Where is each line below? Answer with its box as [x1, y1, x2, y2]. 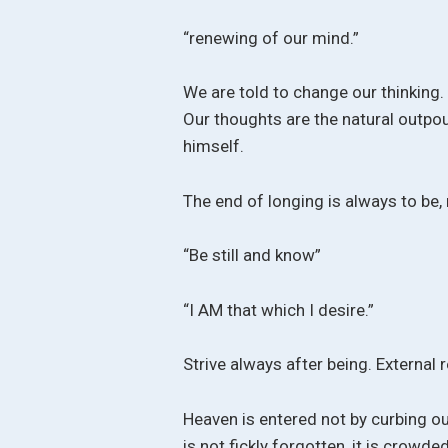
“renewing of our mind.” [183, 27, 360, 48]
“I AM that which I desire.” [183, 299, 375, 320]
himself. [183, 136, 245, 157]
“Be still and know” [183, 245, 322, 266]
